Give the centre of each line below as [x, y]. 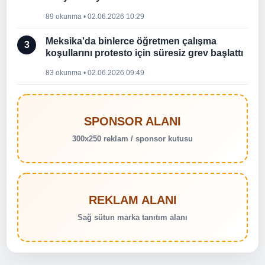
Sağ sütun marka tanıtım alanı [132, 217]
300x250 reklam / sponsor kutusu [132, 139]
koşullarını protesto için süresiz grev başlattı [144, 53]
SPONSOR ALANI [132, 121]
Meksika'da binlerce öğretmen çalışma [131, 41]
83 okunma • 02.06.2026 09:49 [95, 73]
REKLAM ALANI [132, 200]
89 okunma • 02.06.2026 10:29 [95, 17]
